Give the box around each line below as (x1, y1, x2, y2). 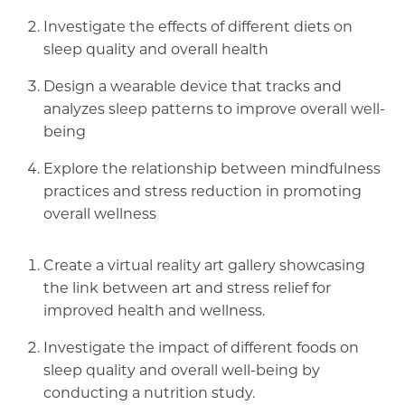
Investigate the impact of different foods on (43, 338, 359, 356)
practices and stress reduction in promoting (43, 182, 362, 200)
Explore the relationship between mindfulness (43, 159, 381, 177)
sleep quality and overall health (43, 40, 268, 58)
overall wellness (43, 204, 156, 222)
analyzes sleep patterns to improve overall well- (43, 99, 385, 118)
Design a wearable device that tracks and (43, 77, 342, 95)
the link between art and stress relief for (43, 278, 331, 297)
